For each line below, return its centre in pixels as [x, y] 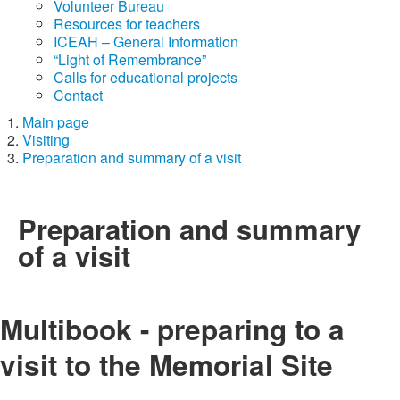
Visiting [46, 139]
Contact [78, 95]
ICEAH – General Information [146, 41]
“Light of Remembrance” [130, 59]
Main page [56, 121]
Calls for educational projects [146, 77]
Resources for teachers [127, 23]
